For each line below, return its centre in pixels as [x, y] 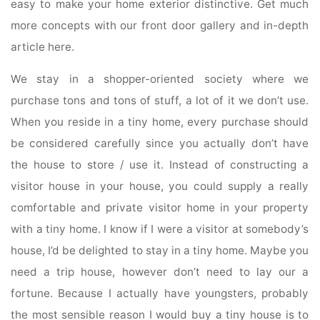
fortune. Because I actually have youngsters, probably [160, 294]
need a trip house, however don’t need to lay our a [160, 272]
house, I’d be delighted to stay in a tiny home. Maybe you [160, 251]
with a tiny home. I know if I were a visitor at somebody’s [160, 229]
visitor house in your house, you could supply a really [160, 186]
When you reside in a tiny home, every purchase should [160, 122]
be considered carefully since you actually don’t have [160, 144]
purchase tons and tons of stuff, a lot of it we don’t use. [160, 101]
